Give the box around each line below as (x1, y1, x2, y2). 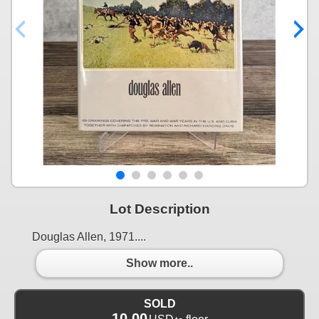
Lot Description (109, 201, 210, 216)
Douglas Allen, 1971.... (32, 230, 146, 243)
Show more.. (126, 257, 193, 270)
